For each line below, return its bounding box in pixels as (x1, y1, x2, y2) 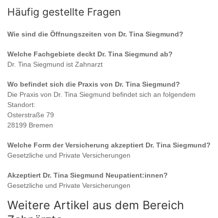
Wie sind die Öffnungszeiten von (7, 30, 118, 38)
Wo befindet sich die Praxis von (7, 80, 115, 89)
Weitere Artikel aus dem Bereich (7, 198, 184, 213)
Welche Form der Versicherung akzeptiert (7, 141, 145, 149)
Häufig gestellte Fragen (7, 6, 121, 18)
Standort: (7, 101, 36, 109)
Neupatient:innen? (104, 171, 168, 180)
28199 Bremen (7, 121, 53, 129)
